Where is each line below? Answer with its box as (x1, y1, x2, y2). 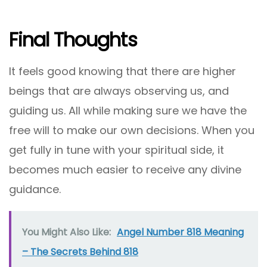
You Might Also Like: (22, 225, 111, 239)
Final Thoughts (9, 26, 137, 53)
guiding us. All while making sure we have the (9, 103, 247, 118)
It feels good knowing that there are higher (9, 63, 236, 79)
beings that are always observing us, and (9, 83, 229, 98)
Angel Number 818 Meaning (117, 225, 244, 239)
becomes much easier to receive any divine (9, 162, 241, 177)
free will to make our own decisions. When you (9, 122, 254, 138)
